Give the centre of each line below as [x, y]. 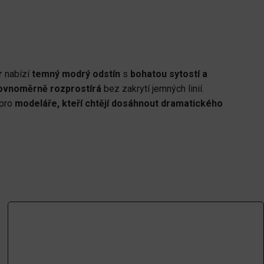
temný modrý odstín [76, 74]
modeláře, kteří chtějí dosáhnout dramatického [119, 103]
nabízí [17, 74]
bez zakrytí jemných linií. [153, 88]
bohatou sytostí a [169, 74]
